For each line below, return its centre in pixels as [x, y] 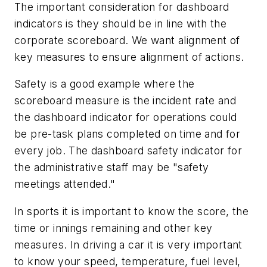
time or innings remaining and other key [114, 228]
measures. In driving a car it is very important [128, 244]
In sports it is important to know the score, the [132, 211]
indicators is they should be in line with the [120, 23]
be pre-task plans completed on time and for [128, 134]
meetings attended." [65, 184]
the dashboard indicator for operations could [126, 117]
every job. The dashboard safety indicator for [128, 151]
